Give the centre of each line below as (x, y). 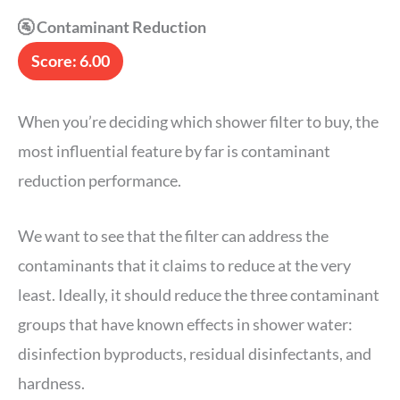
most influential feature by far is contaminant (174, 150)
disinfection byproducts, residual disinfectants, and (195, 353)
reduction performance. (101, 180)
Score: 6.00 (71, 60)
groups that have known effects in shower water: (185, 324)
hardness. (53, 383)
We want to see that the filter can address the (173, 235)
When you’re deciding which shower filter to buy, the (198, 121)
